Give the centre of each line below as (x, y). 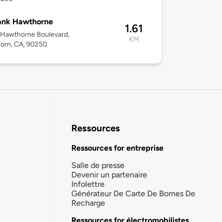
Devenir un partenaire (109, 174)
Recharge (88, 203)
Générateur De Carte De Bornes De (133, 193)
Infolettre (88, 184)
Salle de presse (98, 165)
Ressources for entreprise (117, 148)
